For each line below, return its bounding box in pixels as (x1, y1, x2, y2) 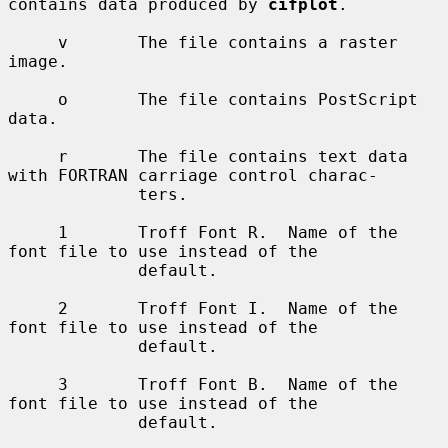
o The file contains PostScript (8, 89, 58, 109)
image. (8, 51, 68, 71)
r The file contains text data (8, 146, 58, 166)
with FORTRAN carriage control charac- (8, 165, 378, 185)
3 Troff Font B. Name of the (8, 374, 58, 394)
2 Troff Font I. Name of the (8, 298, 58, 318)
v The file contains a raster (8, 32, 58, 52)
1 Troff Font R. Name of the (8, 222, 58, 242)
